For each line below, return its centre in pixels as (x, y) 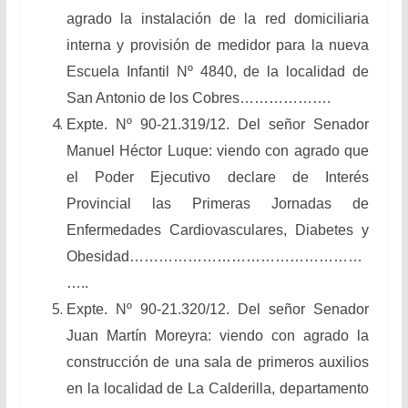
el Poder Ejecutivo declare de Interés (218, 177)
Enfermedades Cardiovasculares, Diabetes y (218, 229)
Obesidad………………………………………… (214, 256)
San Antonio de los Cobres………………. (198, 97)
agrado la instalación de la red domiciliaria (218, 18)
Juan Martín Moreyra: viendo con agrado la (218, 335)
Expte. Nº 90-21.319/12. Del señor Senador (218, 124)
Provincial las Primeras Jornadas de (218, 203)
